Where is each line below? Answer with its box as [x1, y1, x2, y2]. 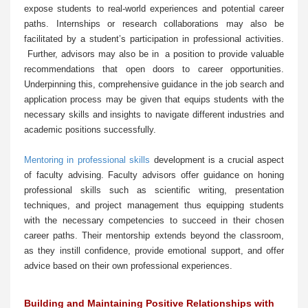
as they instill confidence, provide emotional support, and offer [24, 245, 284, 256]
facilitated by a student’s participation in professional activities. [24, 34, 284, 45]
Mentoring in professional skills [24, 155, 151, 166]
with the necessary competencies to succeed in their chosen [24, 215, 284, 226]
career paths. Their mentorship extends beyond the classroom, [24, 230, 284, 241]
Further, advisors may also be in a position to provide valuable [24, 49, 284, 60]
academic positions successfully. [24, 124, 159, 135]
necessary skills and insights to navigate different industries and [24, 109, 284, 120]
